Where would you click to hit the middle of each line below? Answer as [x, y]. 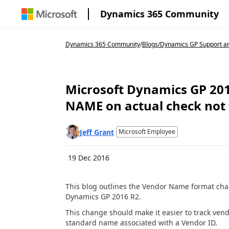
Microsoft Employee [147, 132]
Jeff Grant [97, 132]
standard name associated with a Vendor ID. [142, 222]
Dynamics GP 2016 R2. [103, 197]
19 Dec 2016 [88, 158]
